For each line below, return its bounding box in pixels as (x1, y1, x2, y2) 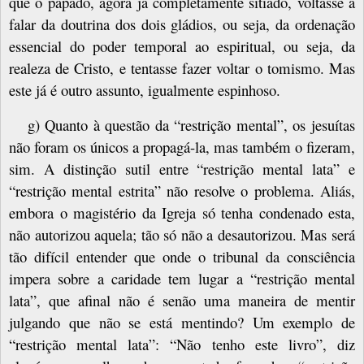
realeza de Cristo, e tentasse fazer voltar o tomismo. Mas (9, 58, 355, 79)
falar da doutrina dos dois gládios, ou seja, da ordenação (9, 14, 355, 35)
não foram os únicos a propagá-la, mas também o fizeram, (9, 136, 355, 157)
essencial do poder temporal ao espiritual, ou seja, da (9, 36, 355, 57)
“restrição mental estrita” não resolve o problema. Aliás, (9, 180, 355, 201)
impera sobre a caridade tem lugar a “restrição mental (9, 267, 355, 288)
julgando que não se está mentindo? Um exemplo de (9, 311, 355, 332)
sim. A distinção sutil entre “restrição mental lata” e (9, 158, 355, 179)
